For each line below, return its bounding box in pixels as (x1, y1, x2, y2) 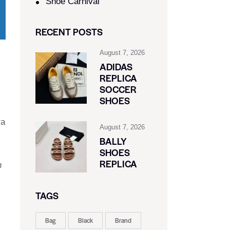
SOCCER (99, 83, 137, 96)
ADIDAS (99, 60, 132, 73)
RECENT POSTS (35, 25, 103, 39)
